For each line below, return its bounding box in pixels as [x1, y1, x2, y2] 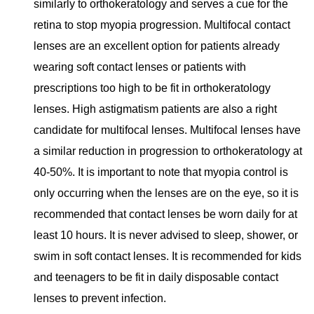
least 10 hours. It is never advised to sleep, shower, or [34, 229, 298, 242]
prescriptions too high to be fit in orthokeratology [34, 82, 271, 95]
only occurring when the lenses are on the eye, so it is [34, 187, 299, 200]
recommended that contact [34, 208, 168, 221]
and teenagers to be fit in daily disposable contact [34, 271, 278, 284]
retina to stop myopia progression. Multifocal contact [34, 19, 290, 32]
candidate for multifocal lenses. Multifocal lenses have [34, 124, 301, 137]
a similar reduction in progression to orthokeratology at [34, 145, 302, 158]
